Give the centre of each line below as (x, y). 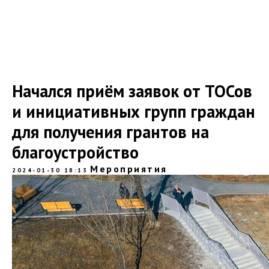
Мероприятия (129, 169)
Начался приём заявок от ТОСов (132, 91)
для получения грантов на (110, 132)
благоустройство (75, 152)
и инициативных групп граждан (134, 111)
